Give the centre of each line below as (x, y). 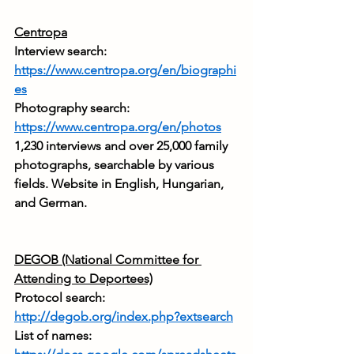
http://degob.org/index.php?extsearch (124, 317)
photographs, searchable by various (116, 165)
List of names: (55, 336)
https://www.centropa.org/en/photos (118, 127)
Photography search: (73, 108)
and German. (51, 203)
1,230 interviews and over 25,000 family (122, 146)
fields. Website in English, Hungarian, (121, 184)
